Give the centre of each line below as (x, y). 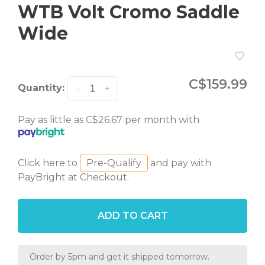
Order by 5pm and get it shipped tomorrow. (119, 257)
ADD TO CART (132, 216)
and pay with (180, 163)
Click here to (49, 163)
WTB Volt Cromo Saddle (129, 12)
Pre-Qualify (114, 163)
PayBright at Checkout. (73, 177)
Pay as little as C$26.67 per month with (109, 120)
